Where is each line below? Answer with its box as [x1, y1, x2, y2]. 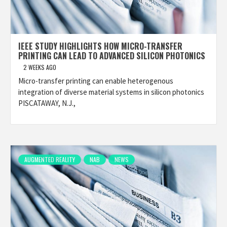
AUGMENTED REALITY [24, 155, 75, 164]
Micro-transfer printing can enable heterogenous [18, 76, 173, 86]
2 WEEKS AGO [23, 63, 56, 71]
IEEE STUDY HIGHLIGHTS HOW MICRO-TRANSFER [18, 40, 182, 52]
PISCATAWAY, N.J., [18, 98, 75, 108]
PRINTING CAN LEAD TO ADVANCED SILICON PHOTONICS [18, 50, 205, 62]
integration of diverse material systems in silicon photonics [18, 87, 204, 97]
